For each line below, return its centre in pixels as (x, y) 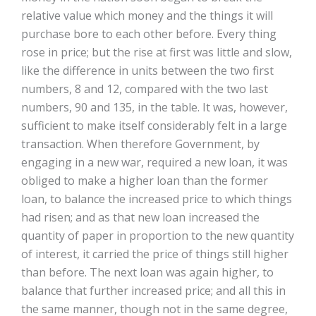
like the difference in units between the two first (147, 71)
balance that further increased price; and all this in (153, 291)
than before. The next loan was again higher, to (147, 272)
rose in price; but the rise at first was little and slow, (157, 52)
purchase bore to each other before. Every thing (149, 34)
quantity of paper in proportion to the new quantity (158, 236)
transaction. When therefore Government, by (140, 144)
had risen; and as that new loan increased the (140, 217)
